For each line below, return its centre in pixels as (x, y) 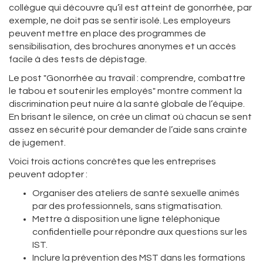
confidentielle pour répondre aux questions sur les (140, 232)
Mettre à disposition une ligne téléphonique (126, 219)
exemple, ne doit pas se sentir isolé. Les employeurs (120, 21)
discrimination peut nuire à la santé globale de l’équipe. (127, 104)
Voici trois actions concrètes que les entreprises (112, 161)
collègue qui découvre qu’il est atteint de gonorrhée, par (130, 8)
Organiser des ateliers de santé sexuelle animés (136, 193)
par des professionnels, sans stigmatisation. (127, 206)
